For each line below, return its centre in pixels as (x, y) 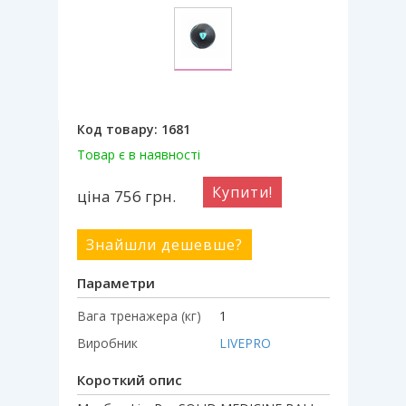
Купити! (242, 192)
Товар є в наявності (139, 154)
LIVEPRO (245, 343)
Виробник (107, 343)
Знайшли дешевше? (164, 244)
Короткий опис (130, 379)
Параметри (116, 282)
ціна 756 (111, 196)
